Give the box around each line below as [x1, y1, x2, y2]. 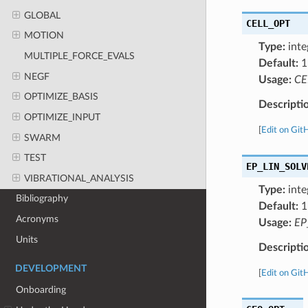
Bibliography [16, 193, 69, 204]
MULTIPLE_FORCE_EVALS [23, 51, 135, 62]
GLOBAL [23, 10, 60, 21]
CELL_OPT [245, 17, 290, 29]
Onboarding [16, 285, 67, 296]
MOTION [23, 30, 64, 41]
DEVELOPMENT [15, 264, 87, 274]
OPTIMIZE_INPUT [23, 111, 100, 122]
